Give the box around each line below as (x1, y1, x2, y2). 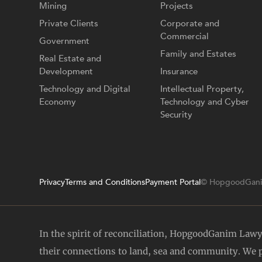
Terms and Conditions (65, 177, 146, 188)
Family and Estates (160, 47, 237, 60)
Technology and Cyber (160, 95, 250, 108)
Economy (39, 95, 77, 108)
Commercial (160, 30, 209, 42)
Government (39, 35, 90, 47)
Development (39, 65, 94, 77)
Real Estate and (39, 52, 102, 64)
